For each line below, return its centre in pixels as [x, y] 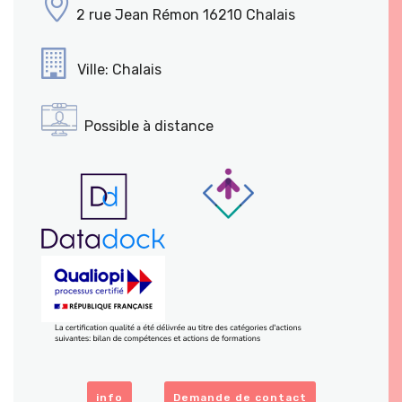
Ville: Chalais [118, 70]
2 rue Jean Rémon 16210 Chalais [184, 15]
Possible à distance [149, 126]
